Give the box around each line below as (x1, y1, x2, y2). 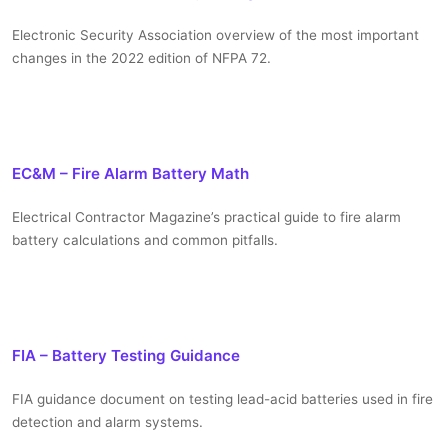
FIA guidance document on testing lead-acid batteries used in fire (12, 391, 433, 408)
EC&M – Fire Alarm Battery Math (12, 164, 249, 184)
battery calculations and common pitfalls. (12, 232, 278, 249)
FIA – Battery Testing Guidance (12, 346, 240, 366)
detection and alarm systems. (12, 414, 203, 431)
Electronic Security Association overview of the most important (12, 27, 419, 44)
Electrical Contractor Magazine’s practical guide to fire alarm (12, 209, 401, 226)
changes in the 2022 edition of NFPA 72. (12, 50, 271, 67)
